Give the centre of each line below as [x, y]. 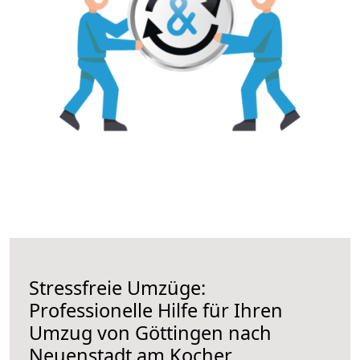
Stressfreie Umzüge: [117, 287]
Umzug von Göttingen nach [150, 332]
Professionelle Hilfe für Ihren [156, 310]
